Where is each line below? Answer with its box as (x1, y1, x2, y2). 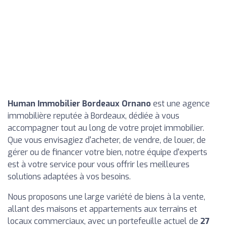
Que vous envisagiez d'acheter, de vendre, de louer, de (8, 135, 206, 145)
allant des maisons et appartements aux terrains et (8, 204, 197, 214)
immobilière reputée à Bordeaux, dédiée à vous (8, 110, 179, 121)
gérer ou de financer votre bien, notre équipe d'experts (8, 147, 207, 158)
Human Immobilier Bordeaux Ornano (8, 98, 151, 109)
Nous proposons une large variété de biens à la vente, (8, 192, 205, 202)
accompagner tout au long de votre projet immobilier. (8, 123, 204, 133)
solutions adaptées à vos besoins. (8, 171, 131, 182)
